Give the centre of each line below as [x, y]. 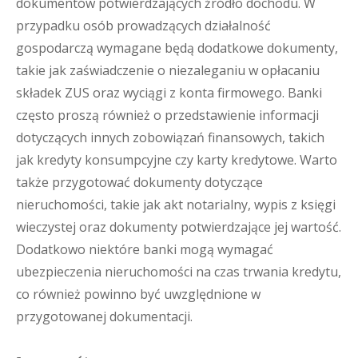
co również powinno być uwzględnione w [138, 294]
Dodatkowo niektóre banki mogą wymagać [145, 249]
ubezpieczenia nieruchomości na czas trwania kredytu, [179, 272]
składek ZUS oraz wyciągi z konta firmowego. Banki [169, 93]
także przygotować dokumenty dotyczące [139, 182]
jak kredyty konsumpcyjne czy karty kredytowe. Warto [177, 160]
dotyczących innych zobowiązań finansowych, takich [170, 137]
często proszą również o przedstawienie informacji [167, 115]
